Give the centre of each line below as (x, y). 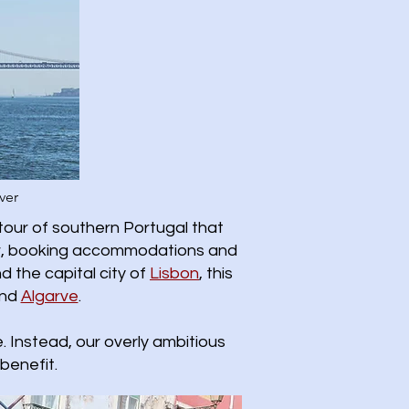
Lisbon (174, 273)
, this (216, 273)
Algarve (49, 296)
